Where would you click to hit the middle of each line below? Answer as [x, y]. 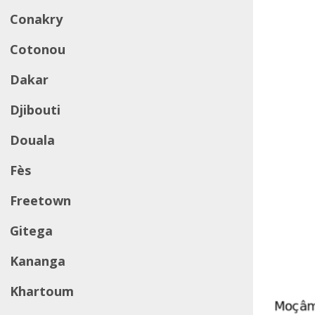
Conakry [36, 19]
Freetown [40, 200]
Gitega [31, 231]
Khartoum [42, 291]
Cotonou [38, 49]
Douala [32, 140]
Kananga [38, 261]
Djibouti [35, 110]
